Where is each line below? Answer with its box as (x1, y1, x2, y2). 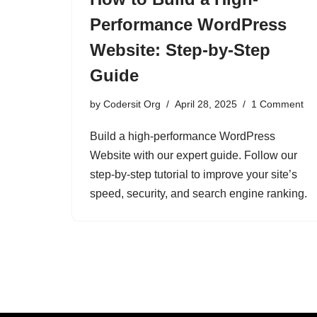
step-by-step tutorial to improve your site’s (90, 168, 297, 181)
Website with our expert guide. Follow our (90, 149, 297, 162)
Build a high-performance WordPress (90, 130, 275, 143)
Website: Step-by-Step (90, 40, 270, 60)
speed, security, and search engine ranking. (90, 188, 307, 200)
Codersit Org (103, 98, 161, 110)
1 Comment (251, 98, 304, 110)
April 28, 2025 (175, 98, 237, 110)
